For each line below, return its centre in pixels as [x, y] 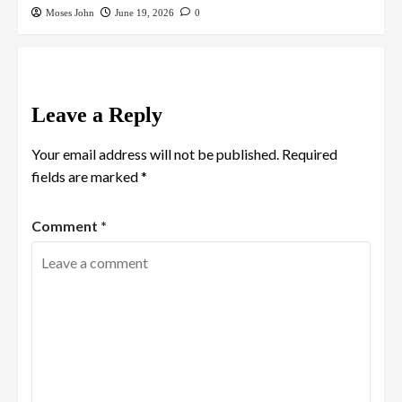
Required [310, 153]
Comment [66, 225]
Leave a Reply [97, 114]
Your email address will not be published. [155, 153]
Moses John [70, 12]
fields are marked [86, 176]
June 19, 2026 [144, 12]
